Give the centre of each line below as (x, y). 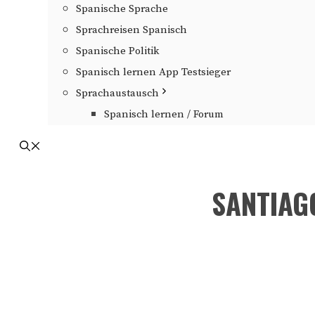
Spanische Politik (117, 51)
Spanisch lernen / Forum (164, 114)
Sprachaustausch (117, 93)
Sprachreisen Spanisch (131, 30)
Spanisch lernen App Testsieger (153, 72)
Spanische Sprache (122, 9)
